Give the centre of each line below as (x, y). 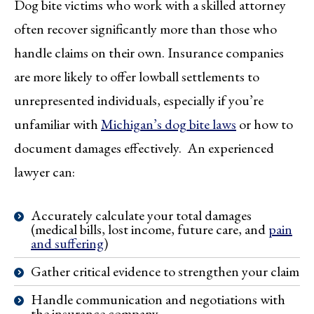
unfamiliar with (57, 124)
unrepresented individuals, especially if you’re (139, 101)
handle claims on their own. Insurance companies (149, 53)
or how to (265, 124)
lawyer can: (45, 172)
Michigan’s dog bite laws (169, 124)
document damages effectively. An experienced (144, 148)
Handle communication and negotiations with (158, 300)
